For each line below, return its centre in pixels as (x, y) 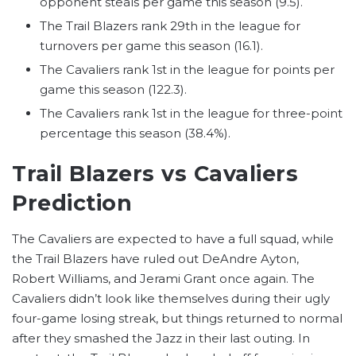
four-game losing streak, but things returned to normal (177, 318)
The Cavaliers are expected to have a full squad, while (173, 238)
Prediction (72, 203)
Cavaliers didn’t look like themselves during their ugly (171, 298)
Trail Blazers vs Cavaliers (155, 174)
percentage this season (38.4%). (135, 133)
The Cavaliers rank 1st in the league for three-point (191, 114)
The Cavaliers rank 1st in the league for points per (187, 70)
